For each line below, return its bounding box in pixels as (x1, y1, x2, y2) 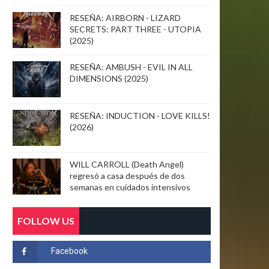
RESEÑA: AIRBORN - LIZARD (70, 13, 181, 23)
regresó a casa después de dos (70, 171, 185, 181)
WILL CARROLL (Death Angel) (70, 159, 184, 169)
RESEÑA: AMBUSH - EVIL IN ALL (70, 62, 193, 72)
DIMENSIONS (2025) (70, 73, 148, 83)
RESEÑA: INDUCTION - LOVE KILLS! (70, 110, 210, 121)
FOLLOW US (17, 215, 74, 226)
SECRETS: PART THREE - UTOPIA (70, 24, 201, 34)
